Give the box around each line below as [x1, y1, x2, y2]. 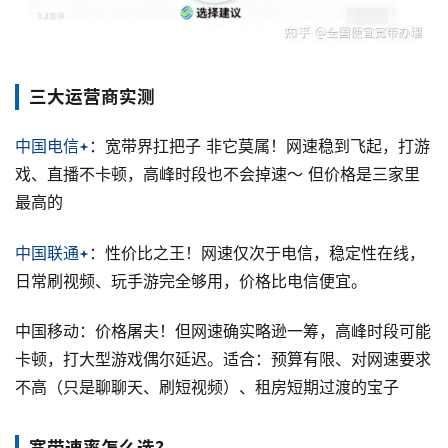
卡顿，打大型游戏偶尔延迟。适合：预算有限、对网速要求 [15, 349, 431, 370]
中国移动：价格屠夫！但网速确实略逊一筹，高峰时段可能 [15, 321, 431, 342]
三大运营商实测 [29, 86, 155, 108]
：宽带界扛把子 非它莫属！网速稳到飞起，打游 [89, 136, 430, 157]
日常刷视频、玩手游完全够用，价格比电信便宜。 [15, 270, 367, 291]
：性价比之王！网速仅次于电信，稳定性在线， [89, 242, 425, 263]
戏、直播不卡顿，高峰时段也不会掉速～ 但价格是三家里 [15, 164, 420, 185]
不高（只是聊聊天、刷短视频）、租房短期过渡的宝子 [15, 377, 399, 398]
